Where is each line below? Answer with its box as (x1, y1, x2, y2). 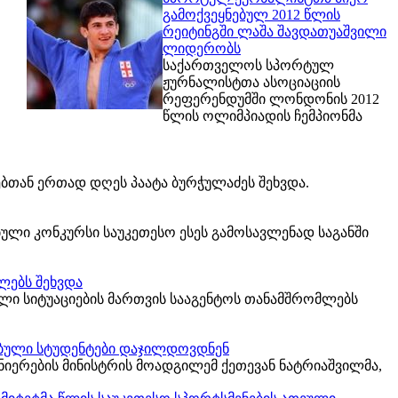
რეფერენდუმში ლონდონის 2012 (163, 92, 379, 107)
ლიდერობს (163, 41, 241, 56)
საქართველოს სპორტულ (163, 58, 334, 73)
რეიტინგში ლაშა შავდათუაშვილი (163, 24, 386, 39)
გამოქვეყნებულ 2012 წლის (163, 7, 340, 22)
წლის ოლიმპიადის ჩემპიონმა (163, 108, 362, 123)
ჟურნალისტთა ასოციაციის (163, 75, 340, 90)
